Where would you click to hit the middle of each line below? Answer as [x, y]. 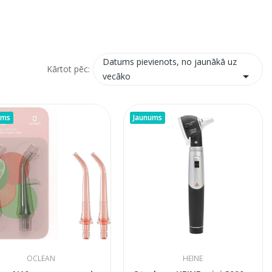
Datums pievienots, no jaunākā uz [170, 61]
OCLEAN [41, 259]
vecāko [117, 76]
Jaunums [147, 117]
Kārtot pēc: [68, 69]
